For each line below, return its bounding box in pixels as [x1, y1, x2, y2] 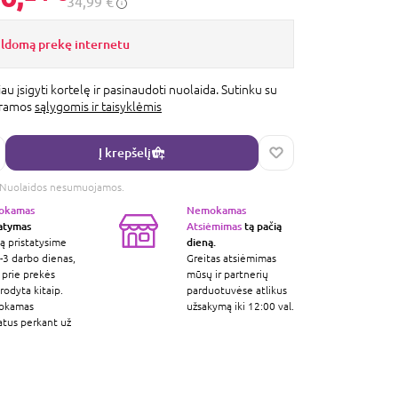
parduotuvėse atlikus [186, 283, 287, 297]
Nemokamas [186, 203, 246, 217]
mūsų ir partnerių [186, 267, 268, 281]
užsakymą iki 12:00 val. [186, 299, 294, 313]
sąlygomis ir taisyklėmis [35, 99, 162, 114]
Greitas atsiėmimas [186, 251, 276, 265]
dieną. [186, 235, 216, 249]
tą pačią [241, 219, 282, 233]
